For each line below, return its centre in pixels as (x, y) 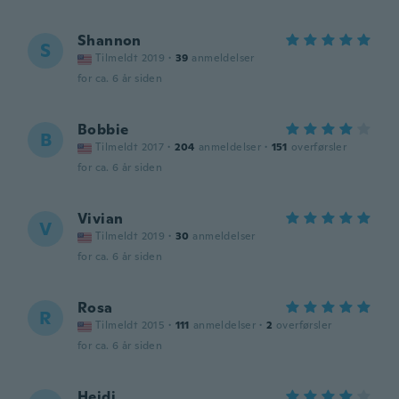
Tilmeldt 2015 (130, 325)
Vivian (101, 219)
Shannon (110, 41)
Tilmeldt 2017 (130, 147)
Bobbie (103, 130)
